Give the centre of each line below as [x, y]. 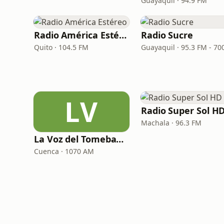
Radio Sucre [167, 35]
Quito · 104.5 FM [61, 47]
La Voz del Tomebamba [120, 139]
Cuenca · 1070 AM [64, 151]
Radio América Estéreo [123, 35]
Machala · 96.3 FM [171, 123]
